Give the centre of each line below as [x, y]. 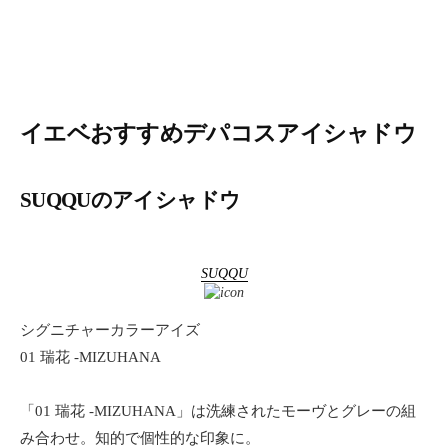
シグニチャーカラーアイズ [110, 330]
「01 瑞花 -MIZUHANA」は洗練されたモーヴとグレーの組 [218, 411]
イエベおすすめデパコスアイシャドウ [218, 133]
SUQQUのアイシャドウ [130, 199]
